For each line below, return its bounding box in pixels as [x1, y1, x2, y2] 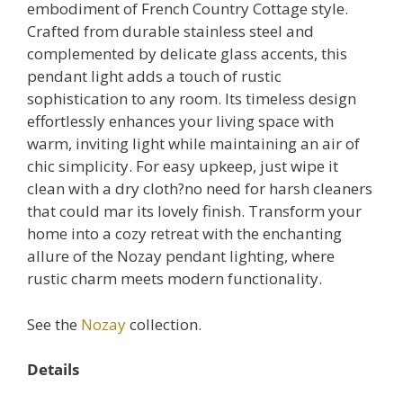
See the [27, 313, 81, 335]
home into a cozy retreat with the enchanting [27, 223, 342, 245]
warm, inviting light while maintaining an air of [27, 133, 360, 155]
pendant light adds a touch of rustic [27, 66, 282, 87]
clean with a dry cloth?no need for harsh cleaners [27, 178, 372, 200]
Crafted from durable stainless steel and [27, 21, 314, 42]
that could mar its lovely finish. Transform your [27, 201, 362, 222]
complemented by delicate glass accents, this [27, 43, 347, 65]
